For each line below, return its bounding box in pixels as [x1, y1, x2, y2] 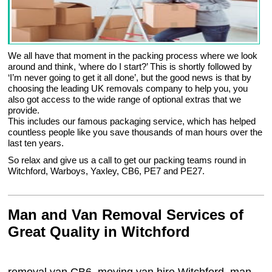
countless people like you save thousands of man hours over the [8, 127, 263, 138]
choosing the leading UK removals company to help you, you [8, 83, 248, 94]
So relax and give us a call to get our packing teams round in [8, 155, 246, 166]
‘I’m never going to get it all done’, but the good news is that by [8, 72, 252, 83]
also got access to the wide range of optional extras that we [8, 94, 242, 105]
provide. [8, 105, 40, 116]
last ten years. [8, 138, 64, 149]
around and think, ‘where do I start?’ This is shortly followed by [8, 61, 253, 72]
